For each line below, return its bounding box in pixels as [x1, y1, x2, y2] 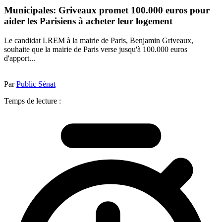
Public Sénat [16, 79, 55, 88]
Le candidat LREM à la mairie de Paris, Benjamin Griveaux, [4, 36, 193, 45]
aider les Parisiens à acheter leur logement [4, 16, 172, 27]
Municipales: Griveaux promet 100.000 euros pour [4, 5, 210, 16]
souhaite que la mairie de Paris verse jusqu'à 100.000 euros [4, 45, 187, 54]
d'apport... [4, 54, 35, 62]
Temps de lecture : [4, 96, 61, 105]
